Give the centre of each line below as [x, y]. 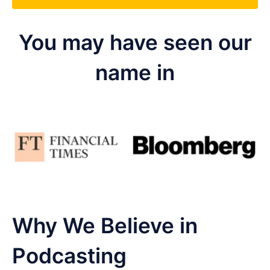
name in [135, 72]
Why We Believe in [105, 225]
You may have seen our [135, 42]
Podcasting [69, 255]
